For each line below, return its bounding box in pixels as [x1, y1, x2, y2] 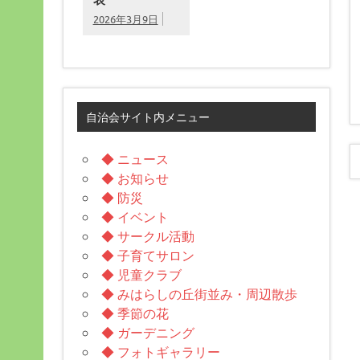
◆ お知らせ [100, 170, 169, 186]
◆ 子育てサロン [100, 247, 194, 264]
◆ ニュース [100, 150, 169, 167]
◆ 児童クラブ [100, 266, 182, 283]
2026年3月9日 [92, 12, 158, 27]
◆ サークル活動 [100, 227, 194, 244]
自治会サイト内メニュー [86, 109, 211, 125]
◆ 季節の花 [100, 305, 169, 321]
